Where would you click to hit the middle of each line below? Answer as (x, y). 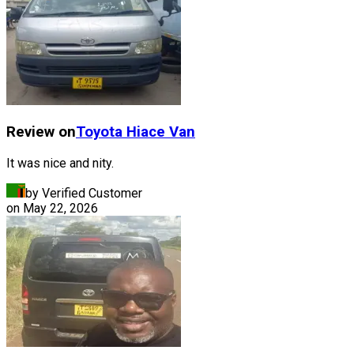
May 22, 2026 (60, 208)
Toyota (99, 132)
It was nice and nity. (60, 163)
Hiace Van (161, 132)
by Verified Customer (84, 193)
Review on (41, 132)
